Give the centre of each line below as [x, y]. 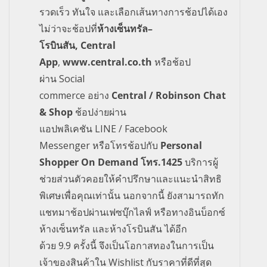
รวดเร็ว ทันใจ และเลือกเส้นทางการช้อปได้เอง [133, 12]
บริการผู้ [201, 162]
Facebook [146, 128]
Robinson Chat [191, 95]
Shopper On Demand [89, 162]
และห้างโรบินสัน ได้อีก [140, 229]
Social [72, 78]
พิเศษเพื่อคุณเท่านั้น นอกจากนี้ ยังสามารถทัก [132, 195]
